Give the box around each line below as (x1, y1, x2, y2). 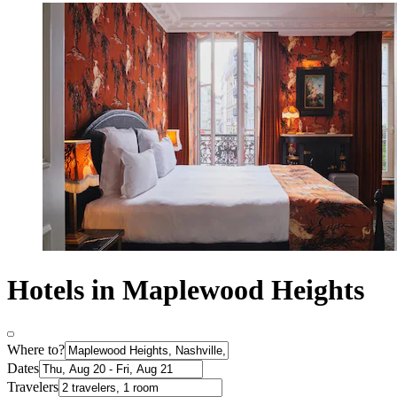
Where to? (7, 342, 65, 358)
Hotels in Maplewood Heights (7, 273, 364, 306)
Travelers (7, 379, 58, 395)
